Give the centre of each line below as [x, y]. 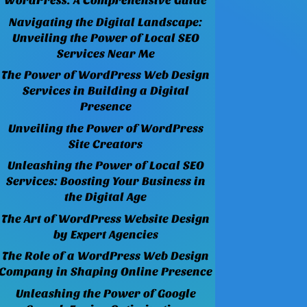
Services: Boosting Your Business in [106, 182]
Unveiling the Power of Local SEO [106, 38]
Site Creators [106, 144]
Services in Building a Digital [106, 91]
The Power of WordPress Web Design [106, 75]
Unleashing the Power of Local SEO [106, 166]
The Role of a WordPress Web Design [106, 256]
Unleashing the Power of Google [106, 293]
